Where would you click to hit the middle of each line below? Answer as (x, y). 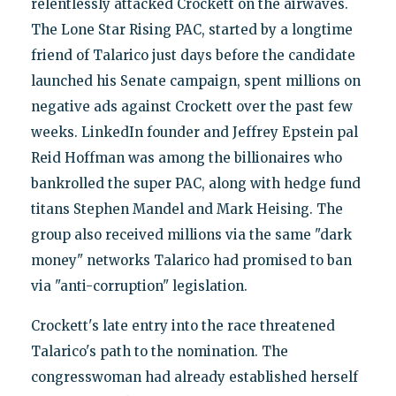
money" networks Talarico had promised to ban (191, 261)
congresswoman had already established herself (194, 377)
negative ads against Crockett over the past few (191, 107)
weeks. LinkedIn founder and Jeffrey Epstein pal (194, 133)
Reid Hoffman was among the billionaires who (186, 158)
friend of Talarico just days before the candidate (193, 56)
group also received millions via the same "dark (191, 235)
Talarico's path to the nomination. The (159, 352)
